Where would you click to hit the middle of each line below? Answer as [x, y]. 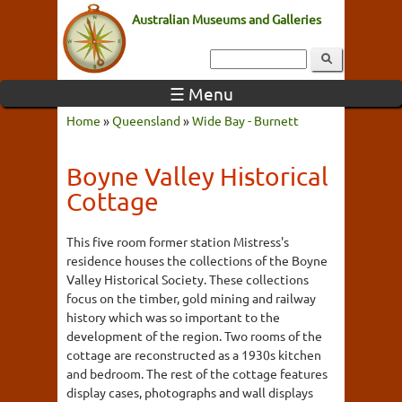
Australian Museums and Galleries [227, 19]
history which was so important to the [173, 317]
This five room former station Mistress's [178, 241]
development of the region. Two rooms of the [194, 336]
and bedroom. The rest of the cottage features [197, 373]
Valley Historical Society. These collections [188, 279]
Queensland [146, 120]
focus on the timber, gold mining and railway [191, 298]
